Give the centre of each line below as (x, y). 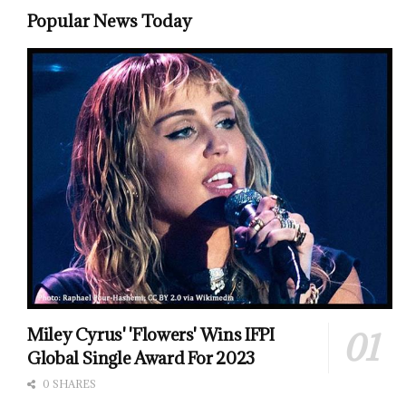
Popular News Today (110, 20)
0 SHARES (68, 384)
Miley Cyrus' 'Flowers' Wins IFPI (151, 335)
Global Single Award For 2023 (141, 358)
